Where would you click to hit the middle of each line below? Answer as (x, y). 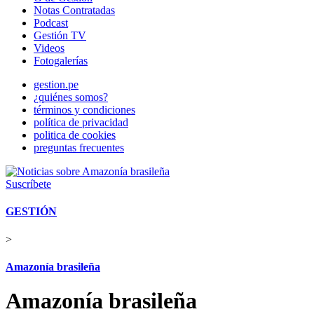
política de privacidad (81, 122)
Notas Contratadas (74, 10)
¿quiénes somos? (71, 97)
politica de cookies (75, 135)
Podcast (51, 23)
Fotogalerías (61, 61)
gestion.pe (56, 84)
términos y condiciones (84, 110)
